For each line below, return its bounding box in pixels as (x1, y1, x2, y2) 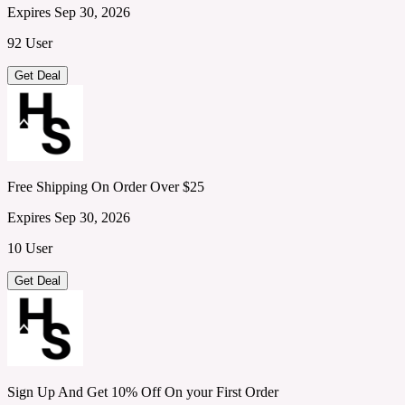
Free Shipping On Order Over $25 (7, 178, 204, 194)
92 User (7, 34, 52, 51)
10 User (7, 240, 52, 256)
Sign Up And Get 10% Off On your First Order (7, 383, 278, 400)
